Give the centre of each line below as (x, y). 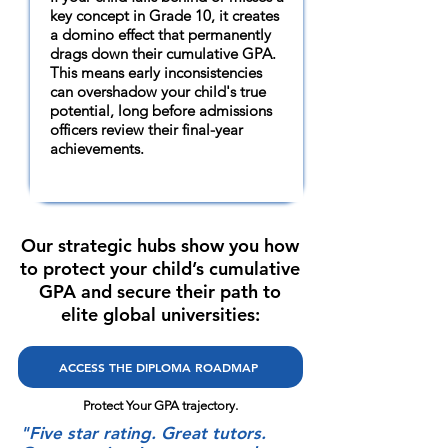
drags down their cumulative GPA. (163, 53)
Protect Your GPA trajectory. (160, 405)
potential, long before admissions (161, 110)
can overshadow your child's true (158, 91)
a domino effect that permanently (160, 34)
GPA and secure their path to (160, 291)
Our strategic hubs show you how (160, 245)
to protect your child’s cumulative (160, 268)
